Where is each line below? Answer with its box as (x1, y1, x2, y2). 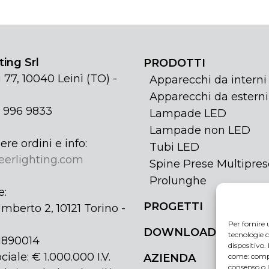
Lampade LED (150, 107, 226, 121)
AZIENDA (144, 252, 196, 265)
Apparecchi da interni (150, 73, 267, 87)
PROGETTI (144, 200, 203, 214)
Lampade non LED (150, 124, 250, 138)
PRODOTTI (144, 56, 205, 70)
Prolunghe (150, 174, 207, 188)
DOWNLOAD (144, 226, 216, 240)
